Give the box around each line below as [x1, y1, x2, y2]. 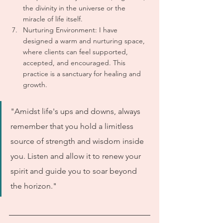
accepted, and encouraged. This [23, 58, 127, 67]
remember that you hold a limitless [10, 121, 135, 131]
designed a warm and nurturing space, [23, 36, 147, 45]
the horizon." [10, 181, 57, 191]
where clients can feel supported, [23, 47, 130, 56]
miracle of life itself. [23, 14, 83, 23]
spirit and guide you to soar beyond [10, 166, 139, 176]
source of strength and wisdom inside [10, 136, 146, 146]
